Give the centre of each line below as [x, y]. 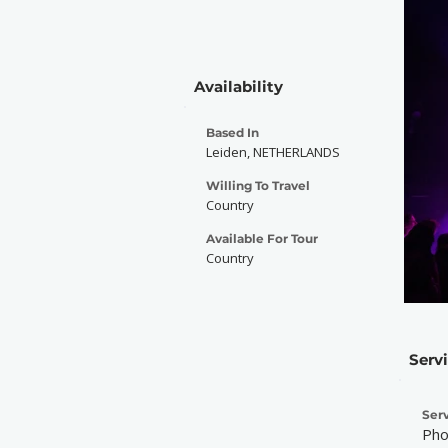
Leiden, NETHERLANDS [273, 152]
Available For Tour [262, 238]
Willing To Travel [258, 185]
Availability [238, 86]
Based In [232, 132]
